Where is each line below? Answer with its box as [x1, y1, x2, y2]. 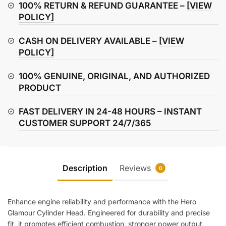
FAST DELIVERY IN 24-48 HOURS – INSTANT [19, 106, 202, 117]
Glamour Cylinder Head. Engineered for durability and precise [8, 208, 210, 217]
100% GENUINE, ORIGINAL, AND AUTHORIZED [19, 71, 210, 81]
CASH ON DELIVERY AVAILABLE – [19, 35, 159, 46]
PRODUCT [19, 82, 61, 93]
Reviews [120, 163, 153, 174]
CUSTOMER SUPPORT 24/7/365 [19, 118, 151, 128]
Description [63, 163, 107, 174]
